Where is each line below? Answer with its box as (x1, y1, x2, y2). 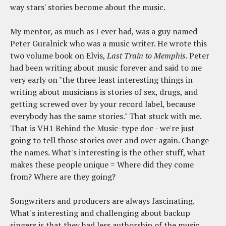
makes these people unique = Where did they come (10, 159, 194, 171)
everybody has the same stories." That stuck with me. (10, 110, 201, 122)
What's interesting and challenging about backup (10, 207, 190, 219)
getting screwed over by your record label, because (10, 98, 195, 110)
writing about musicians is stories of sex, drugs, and (10, 86, 198, 98)
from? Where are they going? (10, 171, 116, 183)
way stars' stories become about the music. (10, 2, 165, 13)
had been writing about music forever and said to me (10, 62, 202, 74)
